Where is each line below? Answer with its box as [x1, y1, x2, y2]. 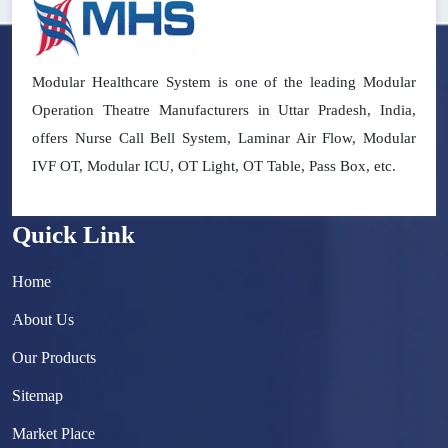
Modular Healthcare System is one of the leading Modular [32, 74, 416, 91]
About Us [12, 311, 74, 329]
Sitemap [12, 387, 63, 405]
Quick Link [12, 221, 135, 249]
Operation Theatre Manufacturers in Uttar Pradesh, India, [32, 102, 416, 119]
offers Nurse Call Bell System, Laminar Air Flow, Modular [32, 130, 416, 147]
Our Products [12, 349, 96, 367]
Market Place [12, 425, 95, 443]
